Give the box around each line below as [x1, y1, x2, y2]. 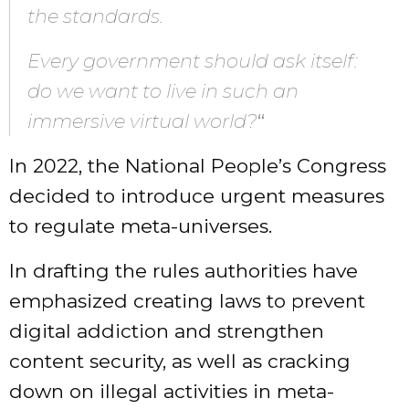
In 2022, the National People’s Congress [9, 154, 386, 178]
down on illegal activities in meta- [9, 380, 334, 404]
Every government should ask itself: [27, 49, 358, 73]
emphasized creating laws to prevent [9, 289, 365, 313]
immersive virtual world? [27, 110, 257, 133]
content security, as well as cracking [9, 350, 351, 373]
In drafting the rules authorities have [9, 259, 358, 283]
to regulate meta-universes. [9, 215, 272, 238]
